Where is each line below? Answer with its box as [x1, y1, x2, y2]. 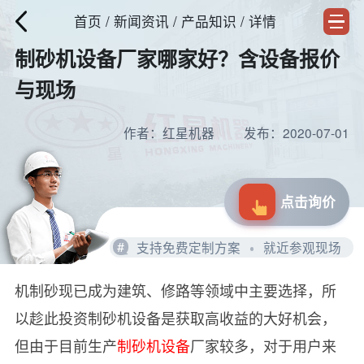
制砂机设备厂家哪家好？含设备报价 [14, 43, 340, 73]
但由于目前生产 [14, 335, 117, 357]
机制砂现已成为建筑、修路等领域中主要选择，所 [14, 279, 336, 301]
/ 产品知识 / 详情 [168, 11, 276, 31]
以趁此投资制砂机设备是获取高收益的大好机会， [14, 307, 336, 329]
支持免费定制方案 [136, 237, 240, 256]
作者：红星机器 [123, 123, 214, 141]
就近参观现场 [263, 237, 342, 256]
